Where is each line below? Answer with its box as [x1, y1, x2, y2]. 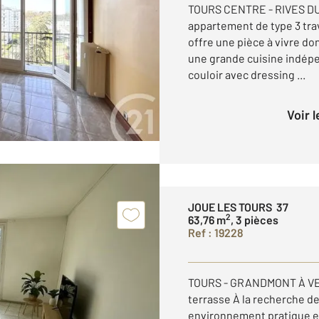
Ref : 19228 [188, 226, 244, 239]
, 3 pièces [231, 213, 278, 226]
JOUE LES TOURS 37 [188, 200, 288, 214]
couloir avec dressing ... [188, 68, 305, 81]
